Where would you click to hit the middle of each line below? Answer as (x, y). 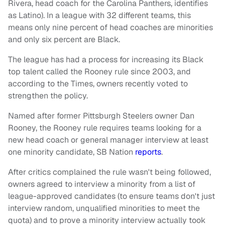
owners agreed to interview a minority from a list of (102, 184)
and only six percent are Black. (64, 40)
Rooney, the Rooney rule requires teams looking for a (105, 128)
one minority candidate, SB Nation (72, 152)
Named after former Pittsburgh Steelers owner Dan (101, 116)
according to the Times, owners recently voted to (98, 84)
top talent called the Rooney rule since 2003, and (99, 72)
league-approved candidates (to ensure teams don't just (111, 196)
